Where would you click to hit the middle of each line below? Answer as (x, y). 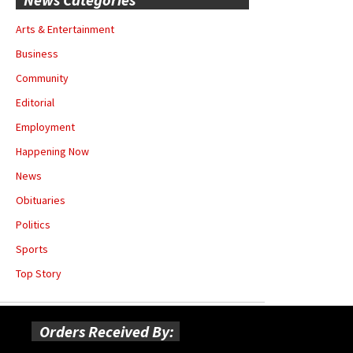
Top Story (39, 274)
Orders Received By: (107, 332)
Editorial (35, 103)
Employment (45, 127)
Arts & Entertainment (65, 30)
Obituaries (41, 201)
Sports (32, 249)
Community (42, 78)
